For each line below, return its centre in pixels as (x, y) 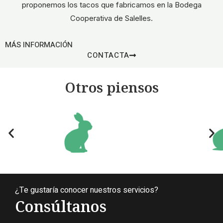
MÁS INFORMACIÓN (39, 45)
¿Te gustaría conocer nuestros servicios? (87, 190)
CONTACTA (108, 56)
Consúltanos (61, 207)
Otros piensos (111, 87)
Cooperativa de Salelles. (111, 18)
